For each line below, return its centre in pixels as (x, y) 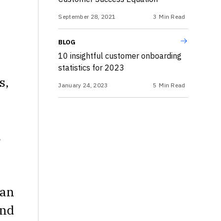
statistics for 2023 (92, 68)
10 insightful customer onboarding (120, 56)
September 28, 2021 (87, 17)
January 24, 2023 (83, 85)
